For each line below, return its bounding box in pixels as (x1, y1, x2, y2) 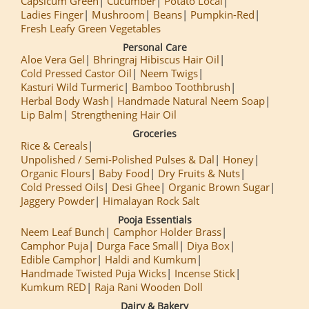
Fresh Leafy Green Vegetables (21, 21, 161, 35)
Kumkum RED (21, 279, 86, 294)
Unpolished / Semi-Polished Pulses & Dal (21, 152, 215, 166)
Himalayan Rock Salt (103, 193, 199, 208)
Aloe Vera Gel (21, 52, 85, 66)
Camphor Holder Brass (113, 224, 221, 239)
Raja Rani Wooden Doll (94, 279, 203, 294)
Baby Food (99, 166, 150, 180)
